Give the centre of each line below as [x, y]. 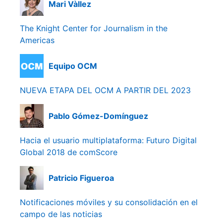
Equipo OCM [73, 66]
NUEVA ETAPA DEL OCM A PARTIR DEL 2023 [105, 90]
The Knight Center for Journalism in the [94, 28]
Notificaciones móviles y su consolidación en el [109, 202]
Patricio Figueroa [81, 178]
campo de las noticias [61, 214]
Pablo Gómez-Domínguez [98, 116]
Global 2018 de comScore [69, 152]
